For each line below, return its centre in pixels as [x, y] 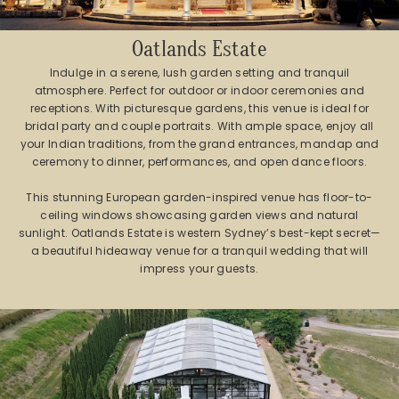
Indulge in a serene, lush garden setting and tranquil [199, 73]
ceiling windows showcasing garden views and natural [199, 216]
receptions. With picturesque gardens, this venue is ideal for [199, 109]
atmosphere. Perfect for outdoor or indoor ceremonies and [199, 91]
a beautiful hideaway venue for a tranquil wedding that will [199, 251]
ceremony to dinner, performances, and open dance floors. [199, 162]
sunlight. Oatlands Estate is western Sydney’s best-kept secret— [199, 233]
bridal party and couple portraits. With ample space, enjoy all [199, 126]
